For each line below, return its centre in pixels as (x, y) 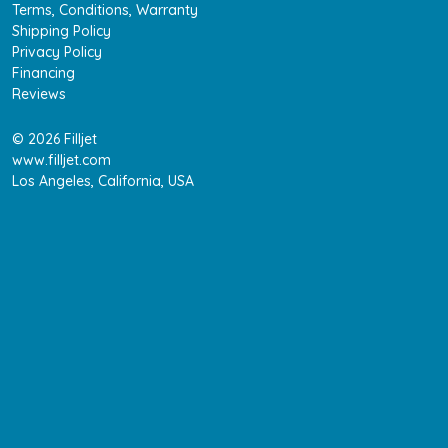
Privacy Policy (57, 52)
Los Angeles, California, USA (103, 181)
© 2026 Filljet (54, 139)
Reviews (39, 94)
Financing (43, 73)
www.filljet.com (61, 160)
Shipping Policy (61, 31)
